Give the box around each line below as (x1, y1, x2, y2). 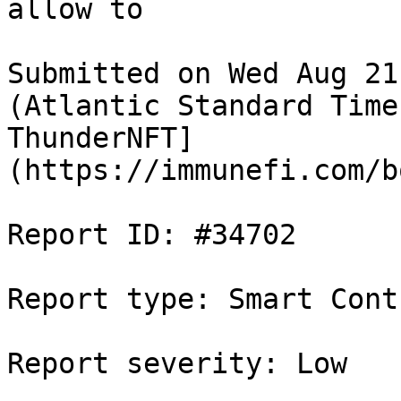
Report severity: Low (7, 347, 347, 380)
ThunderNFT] (7, 122, 194, 154)
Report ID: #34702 (7, 218, 296, 251)
